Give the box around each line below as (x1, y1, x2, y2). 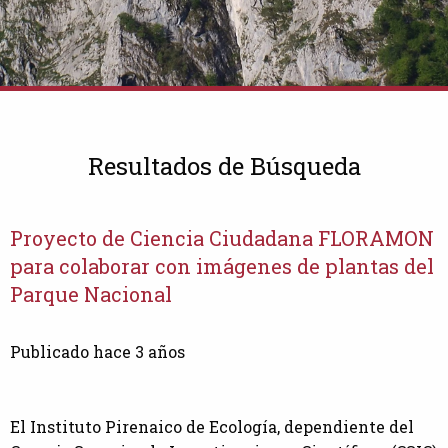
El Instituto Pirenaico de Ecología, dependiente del (10, 416, 414, 438)
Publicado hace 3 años (10, 341, 185, 363)
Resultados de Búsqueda (87, 150, 361, 183)
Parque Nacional (10, 281, 172, 308)
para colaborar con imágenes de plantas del (10, 253, 434, 280)
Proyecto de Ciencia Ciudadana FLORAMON (10, 225, 434, 252)
